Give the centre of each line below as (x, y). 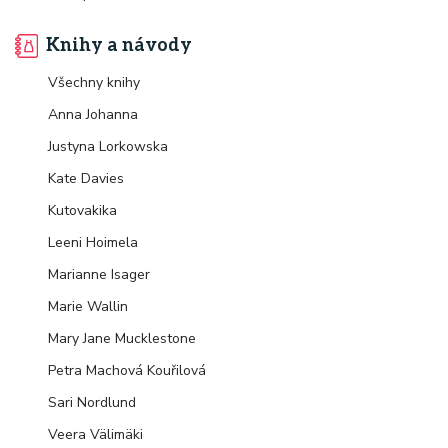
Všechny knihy (94, 82)
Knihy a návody (118, 45)
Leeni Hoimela (93, 242)
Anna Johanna (93, 114)
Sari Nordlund (92, 402)
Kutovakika (82, 210)
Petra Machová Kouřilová (127, 370)
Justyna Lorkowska (108, 146)
